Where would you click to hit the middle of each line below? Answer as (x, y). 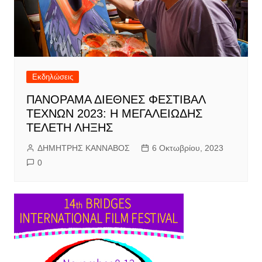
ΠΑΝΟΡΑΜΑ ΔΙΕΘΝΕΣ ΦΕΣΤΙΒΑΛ (116, 100)
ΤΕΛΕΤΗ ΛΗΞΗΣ (69, 128)
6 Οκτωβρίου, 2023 (187, 148)
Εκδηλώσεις (52, 77)
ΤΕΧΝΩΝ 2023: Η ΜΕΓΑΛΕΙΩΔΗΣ (114, 114)
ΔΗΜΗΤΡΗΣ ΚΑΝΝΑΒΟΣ (83, 148)
